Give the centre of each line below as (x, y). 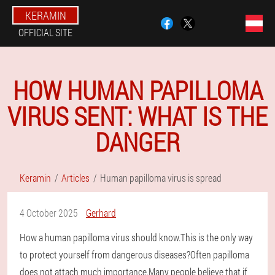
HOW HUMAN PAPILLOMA (137, 90)
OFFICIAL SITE (45, 32)
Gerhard (101, 213)
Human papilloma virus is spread (161, 178)
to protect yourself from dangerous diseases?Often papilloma (134, 254)
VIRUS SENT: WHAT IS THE (137, 116)
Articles (76, 178)
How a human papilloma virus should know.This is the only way (136, 237)
